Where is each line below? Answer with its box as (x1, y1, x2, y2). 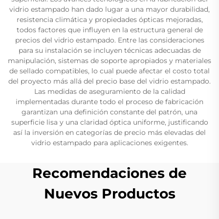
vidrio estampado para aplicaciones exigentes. (31, 138, 188, 147)
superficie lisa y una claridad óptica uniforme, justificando (11, 117, 208, 127)
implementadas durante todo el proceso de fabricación (16, 97, 203, 106)
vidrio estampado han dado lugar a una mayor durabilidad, (9, 4, 210, 14)
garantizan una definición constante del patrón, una (22, 107, 197, 116)
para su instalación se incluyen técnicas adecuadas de (18, 45, 201, 55)
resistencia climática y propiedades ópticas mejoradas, (16, 15, 203, 24)
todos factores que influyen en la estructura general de (16, 25, 203, 34)
